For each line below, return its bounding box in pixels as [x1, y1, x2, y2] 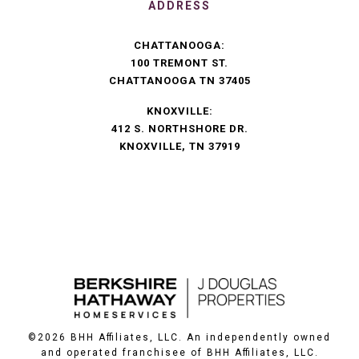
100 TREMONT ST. [131, 57, 228, 70]
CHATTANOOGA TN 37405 [108, 75, 251, 87]
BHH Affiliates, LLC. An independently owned [67, 332, 331, 344]
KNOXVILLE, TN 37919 [119, 140, 240, 153]
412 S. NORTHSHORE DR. [111, 123, 248, 135]
